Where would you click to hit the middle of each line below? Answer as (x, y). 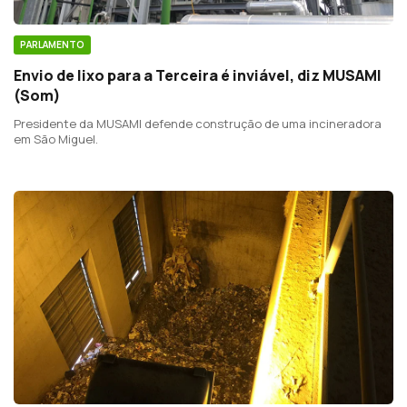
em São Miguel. (56, 139)
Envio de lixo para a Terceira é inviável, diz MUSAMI (198, 75)
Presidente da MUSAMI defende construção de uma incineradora (198, 123)
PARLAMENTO (52, 44)
